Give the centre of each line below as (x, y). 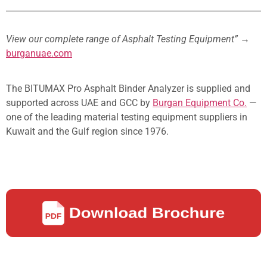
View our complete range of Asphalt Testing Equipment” (122, 39)
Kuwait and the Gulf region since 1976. (87, 131)
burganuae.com (39, 54)
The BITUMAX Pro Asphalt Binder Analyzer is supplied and (128, 88)
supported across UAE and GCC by (79, 103)
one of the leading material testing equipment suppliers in (127, 117)
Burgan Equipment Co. (200, 103)
